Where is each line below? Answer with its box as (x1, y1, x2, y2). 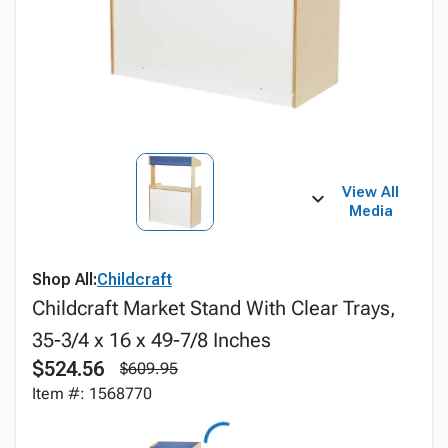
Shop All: (32, 270, 97, 289)
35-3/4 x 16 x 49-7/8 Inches (32, 328, 271, 352)
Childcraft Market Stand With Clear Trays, (32, 296, 396, 320)
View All (342, 183, 400, 201)
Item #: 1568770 (32, 384, 152, 403)
